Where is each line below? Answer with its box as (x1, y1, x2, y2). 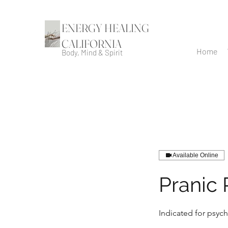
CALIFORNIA (62, 37, 122, 51)
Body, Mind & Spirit (62, 48, 123, 57)
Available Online (173, 152, 218, 159)
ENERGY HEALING (62, 21, 149, 35)
